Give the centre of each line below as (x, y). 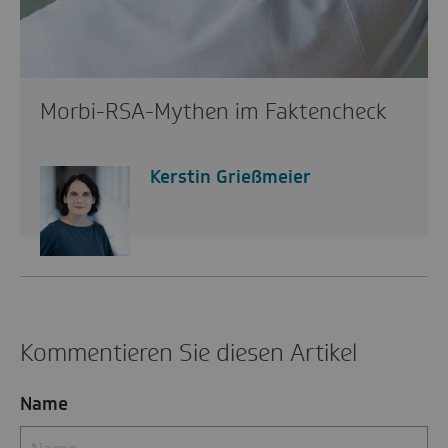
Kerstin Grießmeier (230, 176)
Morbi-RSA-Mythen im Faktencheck (213, 111)
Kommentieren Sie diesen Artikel (188, 352)
